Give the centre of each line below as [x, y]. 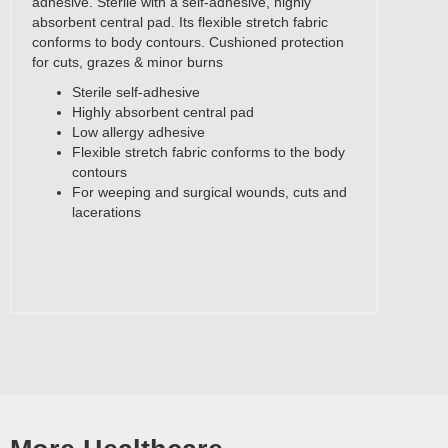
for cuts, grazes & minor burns [127, 61]
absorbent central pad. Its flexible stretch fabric [180, 21]
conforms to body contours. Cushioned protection [188, 41]
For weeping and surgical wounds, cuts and [209, 191]
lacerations [106, 211]
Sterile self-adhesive [136, 91]
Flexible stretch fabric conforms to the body [208, 151]
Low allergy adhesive [138, 131]
